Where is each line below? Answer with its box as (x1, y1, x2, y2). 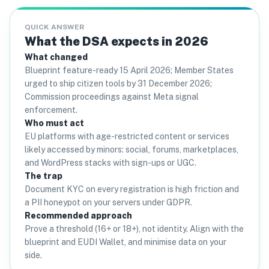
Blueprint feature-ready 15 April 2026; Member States (25, 65, 234, 75)
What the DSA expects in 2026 (25, 34, 208, 49)
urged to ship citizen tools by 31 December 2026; (25, 79, 212, 88)
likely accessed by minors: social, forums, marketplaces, (25, 145, 238, 154)
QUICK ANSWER (25, 23, 84, 31)
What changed (25, 52, 88, 62)
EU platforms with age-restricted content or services (25, 131, 229, 141)
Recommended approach (25, 211, 132, 220)
